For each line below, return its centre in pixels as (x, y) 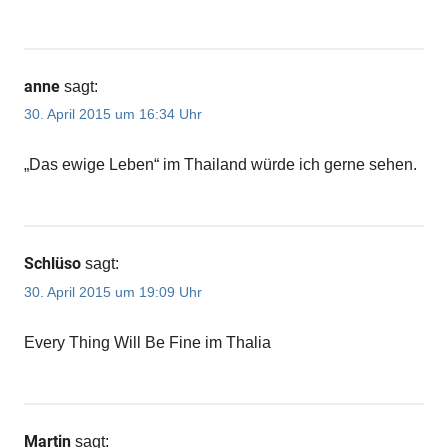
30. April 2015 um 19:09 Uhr (113, 291)
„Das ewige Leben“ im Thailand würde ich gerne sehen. (220, 165)
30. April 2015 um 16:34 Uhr (113, 114)
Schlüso (52, 264)
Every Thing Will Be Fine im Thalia (147, 342)
